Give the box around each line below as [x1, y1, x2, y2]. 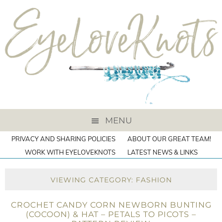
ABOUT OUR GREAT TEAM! [127, 135, 211, 143]
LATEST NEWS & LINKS [127, 148, 198, 156]
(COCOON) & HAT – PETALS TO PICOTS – [26, 210, 196, 219]
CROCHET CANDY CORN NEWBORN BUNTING [10, 200, 212, 210]
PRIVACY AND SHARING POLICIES [11, 135, 115, 143]
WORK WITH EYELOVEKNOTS [24, 148, 115, 156]
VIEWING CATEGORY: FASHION [50, 175, 172, 184]
